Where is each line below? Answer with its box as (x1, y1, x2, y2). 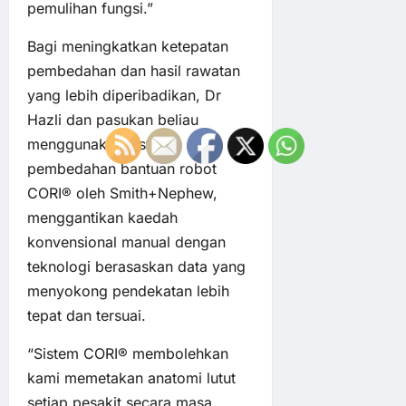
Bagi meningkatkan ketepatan (27, 36, 228, 55)
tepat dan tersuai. (27, 305, 146, 324)
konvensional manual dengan (27, 232, 226, 251)
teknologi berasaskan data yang (27, 256, 246, 275)
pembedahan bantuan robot (27, 159, 217, 178)
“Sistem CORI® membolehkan (27, 343, 228, 362)
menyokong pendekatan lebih (27, 281, 229, 300)
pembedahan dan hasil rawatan (27, 61, 240, 80)
